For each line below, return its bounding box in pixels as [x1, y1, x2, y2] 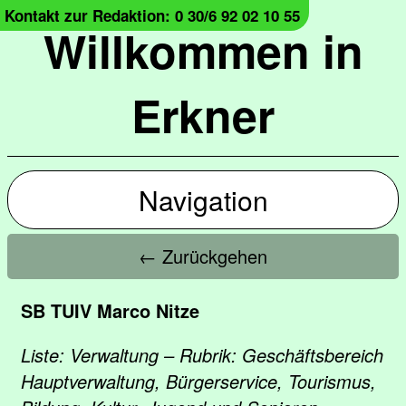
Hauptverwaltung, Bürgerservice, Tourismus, [21, 368, 376, 394]
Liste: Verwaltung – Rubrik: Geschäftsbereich [21, 342, 383, 368]
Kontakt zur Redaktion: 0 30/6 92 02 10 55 [5, 5, 300, 26]
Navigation [138, 180, 268, 219]
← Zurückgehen [139, 243, 267, 269]
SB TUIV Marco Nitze [21, 297, 199, 324]
